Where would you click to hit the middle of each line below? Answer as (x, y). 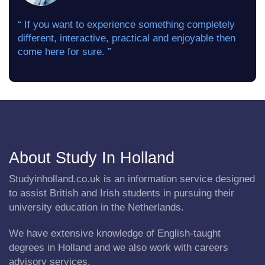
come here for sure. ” (64, 52)
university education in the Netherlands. (96, 207)
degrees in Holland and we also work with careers (119, 248)
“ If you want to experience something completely (126, 25)
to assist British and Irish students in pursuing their (122, 193)
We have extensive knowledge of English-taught (115, 233)
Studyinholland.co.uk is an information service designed (132, 179)
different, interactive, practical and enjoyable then (127, 38)
